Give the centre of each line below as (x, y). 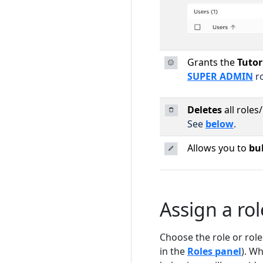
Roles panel (214, 251)
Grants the (211, 62)
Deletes (205, 109)
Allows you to (218, 148)
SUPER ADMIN (220, 76)
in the (173, 251)
